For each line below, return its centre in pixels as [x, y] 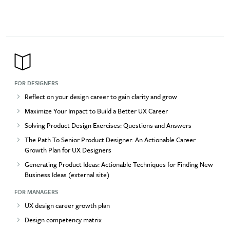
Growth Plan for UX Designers [68, 150]
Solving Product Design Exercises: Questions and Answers [108, 125]
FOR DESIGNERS [36, 83]
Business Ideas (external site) [67, 174]
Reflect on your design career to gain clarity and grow [101, 96]
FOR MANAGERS [36, 191]
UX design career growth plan [67, 205]
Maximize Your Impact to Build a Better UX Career [96, 111]
